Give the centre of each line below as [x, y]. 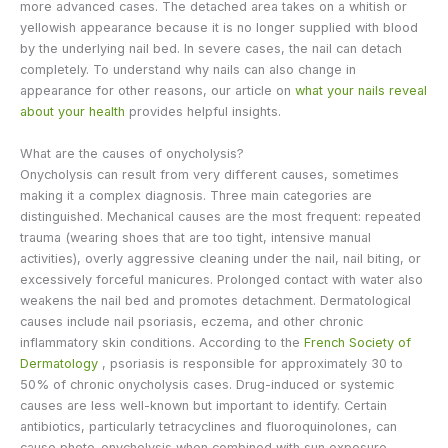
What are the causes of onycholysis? [132, 153]
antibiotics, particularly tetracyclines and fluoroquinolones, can [208, 426]
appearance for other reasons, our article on [157, 91]
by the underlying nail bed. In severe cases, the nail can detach [211, 49]
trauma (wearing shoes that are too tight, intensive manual [195, 237]
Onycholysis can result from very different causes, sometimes [209, 174]
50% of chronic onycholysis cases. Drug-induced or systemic [207, 384]
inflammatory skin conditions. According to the [162, 342]
